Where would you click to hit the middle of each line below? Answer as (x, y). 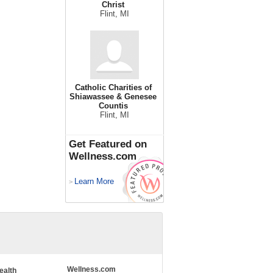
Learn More (94, 181)
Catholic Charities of (113, 87)
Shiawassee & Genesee (113, 97)
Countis (113, 106)
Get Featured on (108, 144)
